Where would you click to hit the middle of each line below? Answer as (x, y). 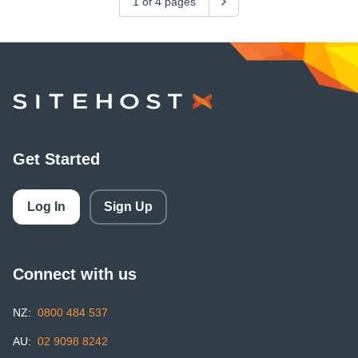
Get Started (56, 159)
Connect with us (75, 274)
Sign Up (128, 207)
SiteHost (36, 102)
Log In (46, 207)
